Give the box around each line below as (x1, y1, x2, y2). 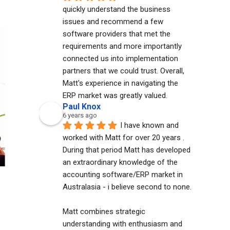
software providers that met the (63, 29, 170, 39)
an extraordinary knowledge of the (63, 158, 178, 167)
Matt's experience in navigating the (63, 79, 178, 88)
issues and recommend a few (63, 17, 163, 26)
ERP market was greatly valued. (63, 91, 167, 100)
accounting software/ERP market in (63, 170, 183, 179)
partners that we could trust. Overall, (63, 66, 184, 75)
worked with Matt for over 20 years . (63, 133, 184, 142)
